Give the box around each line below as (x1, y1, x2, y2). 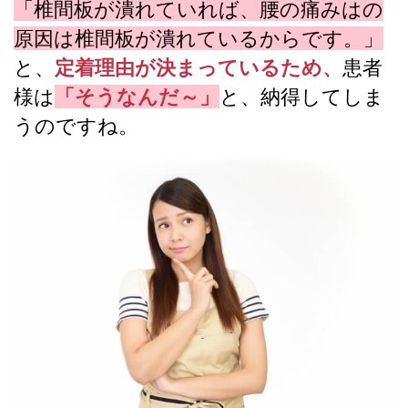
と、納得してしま (219, 84, 384, 108)
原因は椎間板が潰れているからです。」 (14, 25, 383, 50)
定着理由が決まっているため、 (55, 55, 342, 79)
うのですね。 (14, 113, 138, 138)
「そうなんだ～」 (55, 84, 219, 108)
